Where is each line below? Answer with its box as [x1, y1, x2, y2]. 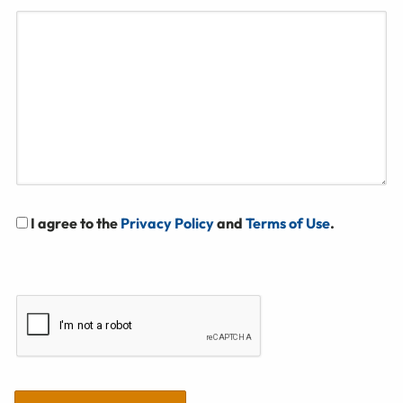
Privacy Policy [121, 213, 214, 232]
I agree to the [31, 213, 121, 232]
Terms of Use [246, 213, 330, 232]
